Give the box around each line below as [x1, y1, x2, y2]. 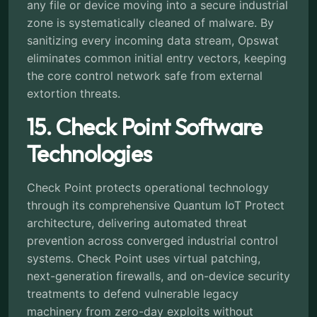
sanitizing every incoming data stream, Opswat [27, 33, 279, 47]
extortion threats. [27, 86, 120, 100]
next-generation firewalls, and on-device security [27, 268, 290, 283]
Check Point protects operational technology [27, 180, 269, 195]
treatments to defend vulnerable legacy [27, 286, 238, 301]
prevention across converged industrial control [27, 233, 278, 248]
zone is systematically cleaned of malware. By [27, 15, 274, 30]
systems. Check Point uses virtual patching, [27, 250, 260, 265]
